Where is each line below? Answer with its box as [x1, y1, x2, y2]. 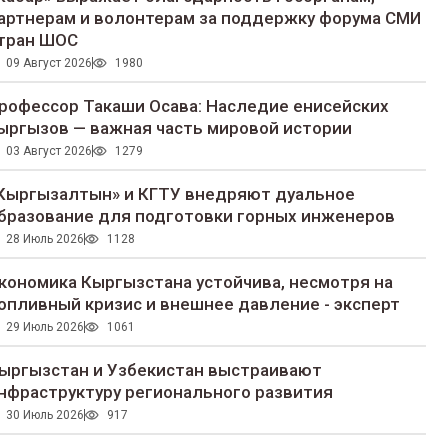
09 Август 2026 [5, 56, 92, 71]
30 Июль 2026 [5, 408, 84, 423]
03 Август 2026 [5, 144, 92, 159]
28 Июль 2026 [5, 232, 84, 247]
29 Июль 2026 [5, 320, 84, 335]
